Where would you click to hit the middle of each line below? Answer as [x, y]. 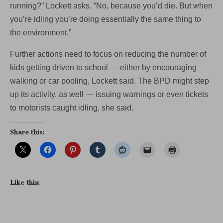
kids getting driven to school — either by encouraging [103, 67]
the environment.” [41, 32]
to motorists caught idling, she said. [72, 108]
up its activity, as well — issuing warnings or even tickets [109, 94]
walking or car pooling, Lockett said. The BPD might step [110, 81]
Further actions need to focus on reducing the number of [108, 54]
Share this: [27, 132]
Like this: [25, 182]
